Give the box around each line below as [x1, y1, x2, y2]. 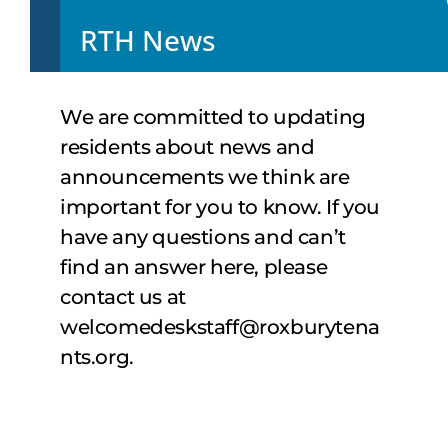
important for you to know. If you [60, 195, 380, 219]
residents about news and [60, 135, 315, 159]
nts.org [60, 345, 130, 369]
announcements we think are [60, 165, 350, 189]
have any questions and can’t [60, 225, 346, 249]
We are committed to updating [60, 105, 366, 129]
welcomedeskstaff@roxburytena [60, 315, 380, 339]
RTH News [80, 21, 216, 59]
